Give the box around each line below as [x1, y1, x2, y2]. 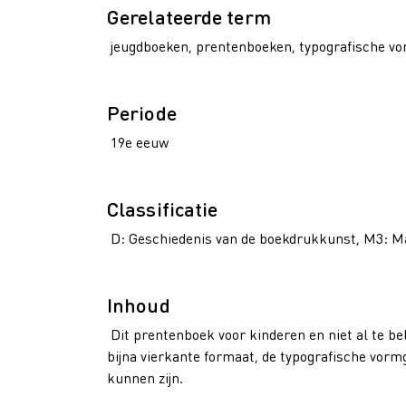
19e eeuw [107, 132, 169, 151]
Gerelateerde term [107, 4, 271, 29]
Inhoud [107, 292, 170, 317]
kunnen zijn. [107, 368, 183, 387]
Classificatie [107, 196, 218, 221]
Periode [107, 100, 177, 125]
